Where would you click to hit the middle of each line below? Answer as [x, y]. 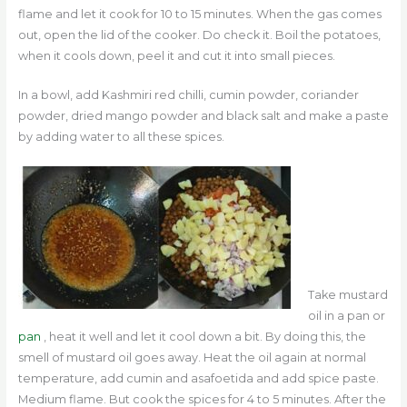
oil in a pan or [346, 315]
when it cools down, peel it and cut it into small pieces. [176, 55]
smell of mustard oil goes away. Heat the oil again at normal [192, 357]
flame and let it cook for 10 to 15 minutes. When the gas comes [199, 14]
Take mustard [347, 294]
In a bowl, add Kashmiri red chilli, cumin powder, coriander [188, 95]
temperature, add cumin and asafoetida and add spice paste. [198, 378]
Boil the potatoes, [328, 35]
